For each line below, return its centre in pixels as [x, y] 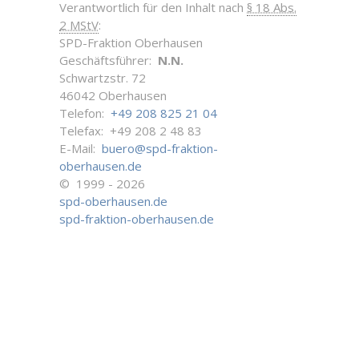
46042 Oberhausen [113, 95]
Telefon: [85, 113]
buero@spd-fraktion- [160, 148]
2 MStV [79, 25]
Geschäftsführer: [109, 60]
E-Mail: [81, 148]
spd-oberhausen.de [113, 201]
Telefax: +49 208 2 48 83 [131, 131]
